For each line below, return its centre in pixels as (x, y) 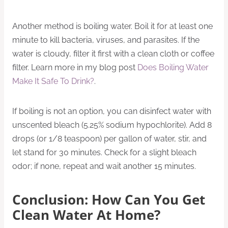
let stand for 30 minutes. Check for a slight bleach (104, 152)
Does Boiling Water (173, 67)
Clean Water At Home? (86, 215)
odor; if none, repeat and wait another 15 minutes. (104, 166)
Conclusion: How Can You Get (109, 200)
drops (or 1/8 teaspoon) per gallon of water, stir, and (109, 138)
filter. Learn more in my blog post (75, 67)
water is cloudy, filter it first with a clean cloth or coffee (113, 53)
